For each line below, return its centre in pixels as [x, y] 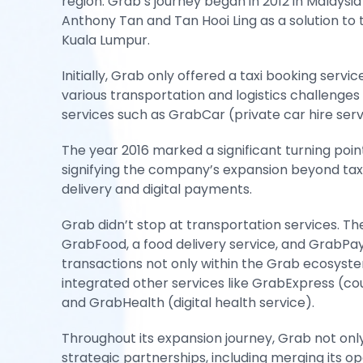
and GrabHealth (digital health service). [188, 303]
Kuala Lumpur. [106, 40]
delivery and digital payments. [157, 189]
